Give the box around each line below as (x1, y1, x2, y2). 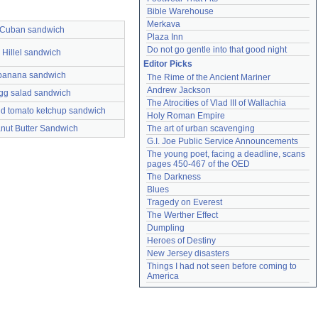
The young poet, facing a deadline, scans (147, 149, 305, 159)
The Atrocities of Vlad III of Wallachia (147, 98, 286, 108)
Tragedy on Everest (147, 197, 222, 207)
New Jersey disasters (147, 248, 229, 258)
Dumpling (147, 223, 185, 233)
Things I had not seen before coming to (147, 261, 297, 271)
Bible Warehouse (147, 6, 214, 16)
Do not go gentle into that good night (147, 45, 287, 55)
